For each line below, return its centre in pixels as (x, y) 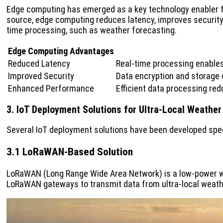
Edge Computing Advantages (61, 51)
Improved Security (41, 76)
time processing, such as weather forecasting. (92, 30)
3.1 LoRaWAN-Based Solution (70, 152)
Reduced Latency (39, 64)
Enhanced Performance (51, 89)
